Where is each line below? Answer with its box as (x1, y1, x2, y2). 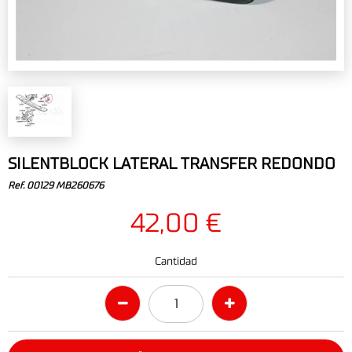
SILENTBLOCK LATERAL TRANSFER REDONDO (8, 156, 335, 172)
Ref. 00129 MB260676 (8, 180, 104, 190)
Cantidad (155, 255, 197, 267)
